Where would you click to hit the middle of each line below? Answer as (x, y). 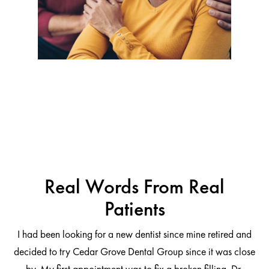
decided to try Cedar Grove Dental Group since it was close (134, 252)
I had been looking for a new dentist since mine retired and (134, 234)
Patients (134, 209)
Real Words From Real (134, 187)
